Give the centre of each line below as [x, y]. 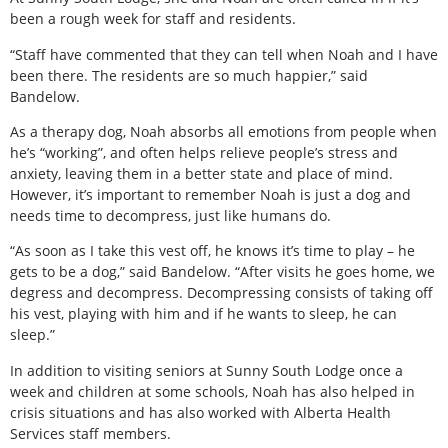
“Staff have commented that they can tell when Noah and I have [224, 54]
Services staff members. [90, 433]
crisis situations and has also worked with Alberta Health [200, 412]
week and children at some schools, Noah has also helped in [212, 391]
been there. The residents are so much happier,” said [189, 75]
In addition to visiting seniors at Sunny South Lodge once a [206, 370]
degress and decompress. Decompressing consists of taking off [221, 293]
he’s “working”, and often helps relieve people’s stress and [204, 152]
